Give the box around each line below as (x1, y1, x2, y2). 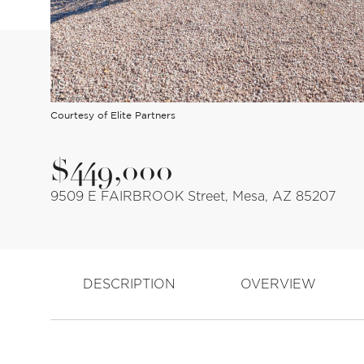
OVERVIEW (240, 278, 316, 291)
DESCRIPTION (83, 278, 175, 291)
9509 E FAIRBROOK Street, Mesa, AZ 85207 (50, 190, 336, 203)
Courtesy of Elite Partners (50, 110, 175, 120)
